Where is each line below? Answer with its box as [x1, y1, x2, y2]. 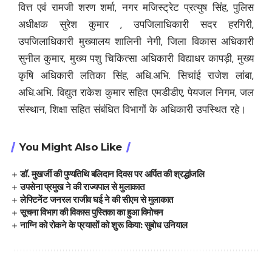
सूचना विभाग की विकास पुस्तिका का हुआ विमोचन [20, 206, 163, 219]
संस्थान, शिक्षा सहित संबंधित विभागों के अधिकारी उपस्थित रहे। [18, 103, 246, 117]
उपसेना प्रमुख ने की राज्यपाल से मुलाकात [20, 181, 144, 193]
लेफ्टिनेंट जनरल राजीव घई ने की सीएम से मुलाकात [20, 194, 173, 206]
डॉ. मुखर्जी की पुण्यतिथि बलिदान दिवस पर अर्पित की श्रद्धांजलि [20, 168, 205, 180]
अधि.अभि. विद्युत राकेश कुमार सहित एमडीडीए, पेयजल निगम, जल [18, 86, 254, 100]
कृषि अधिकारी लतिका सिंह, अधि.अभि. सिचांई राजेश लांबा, [18, 69, 254, 83]
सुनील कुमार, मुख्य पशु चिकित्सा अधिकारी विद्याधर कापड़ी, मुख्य [18, 52, 254, 66]
